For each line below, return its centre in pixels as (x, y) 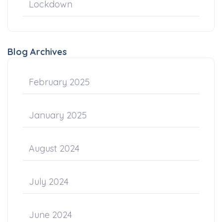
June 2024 (50, 215)
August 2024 (54, 148)
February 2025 (59, 82)
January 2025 (58, 115)
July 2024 (49, 181)
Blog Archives (37, 52)
